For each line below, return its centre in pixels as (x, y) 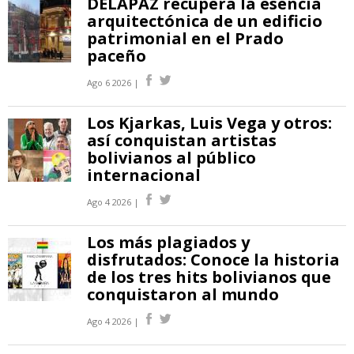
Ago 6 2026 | (113, 83)
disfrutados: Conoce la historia (213, 260)
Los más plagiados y (168, 243)
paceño (117, 56)
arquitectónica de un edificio (205, 21)
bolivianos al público (171, 158)
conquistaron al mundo (183, 295)
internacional (144, 175)
